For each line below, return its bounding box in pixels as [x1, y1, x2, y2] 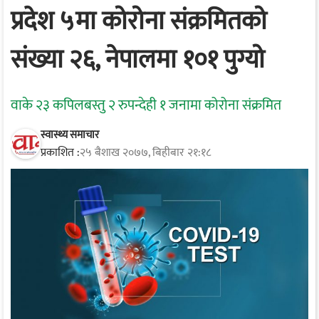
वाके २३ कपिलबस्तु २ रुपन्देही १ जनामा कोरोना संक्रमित [11, 93, 281, 117]
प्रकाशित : [41, 142, 80, 162]
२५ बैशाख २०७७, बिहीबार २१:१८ [80, 142, 211, 162]
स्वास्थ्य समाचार [41, 125, 99, 144]
